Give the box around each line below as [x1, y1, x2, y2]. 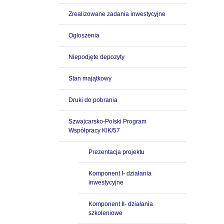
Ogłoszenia [68, 32, 99, 39]
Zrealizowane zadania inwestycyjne [68, 10, 165, 17]
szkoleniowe [88, 209, 122, 216]
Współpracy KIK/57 [68, 127, 120, 134]
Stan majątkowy [68, 75, 111, 82]
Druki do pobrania [68, 96, 117, 103]
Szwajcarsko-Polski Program [68, 118, 146, 125]
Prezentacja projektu [88, 148, 144, 155]
